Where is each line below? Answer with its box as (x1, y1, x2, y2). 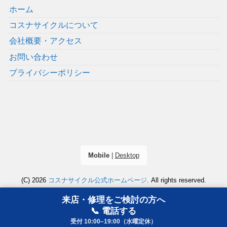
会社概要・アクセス (9, 36, 83, 46)
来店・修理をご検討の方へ (62, 195, 165, 205)
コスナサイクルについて (9, 20, 99, 29)
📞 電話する (91, 206, 136, 216)
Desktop (115, 152, 139, 160)
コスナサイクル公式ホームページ (48, 176, 147, 184)
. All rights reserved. (146, 176, 206, 184)
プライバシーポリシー (9, 68, 91, 78)
